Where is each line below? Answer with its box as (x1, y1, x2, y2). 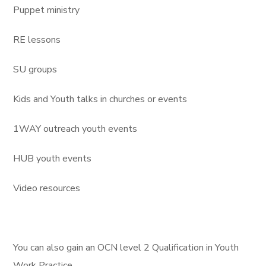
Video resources (13, 182, 81, 195)
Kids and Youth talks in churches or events (13, 93, 188, 106)
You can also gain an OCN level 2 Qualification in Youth (13, 241, 239, 254)
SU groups (13, 63, 58, 76)
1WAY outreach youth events (13, 122, 138, 135)
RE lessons (13, 33, 61, 46)
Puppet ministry (13, 4, 80, 17)
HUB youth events (13, 152, 92, 165)
